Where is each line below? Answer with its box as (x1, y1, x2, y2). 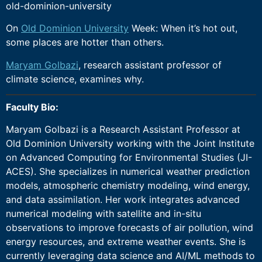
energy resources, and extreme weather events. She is (6, 236, 246, 248)
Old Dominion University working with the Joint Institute (6, 137, 254, 150)
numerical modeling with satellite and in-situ (6, 208, 201, 220)
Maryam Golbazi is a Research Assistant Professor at (6, 123, 240, 136)
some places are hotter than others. (6, 36, 164, 49)
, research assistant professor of (78, 58, 222, 71)
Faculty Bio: (6, 101, 58, 113)
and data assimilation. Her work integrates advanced (6, 194, 240, 206)
